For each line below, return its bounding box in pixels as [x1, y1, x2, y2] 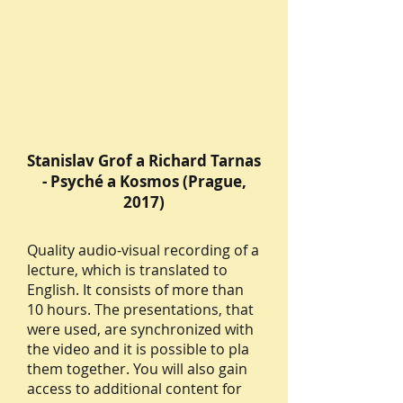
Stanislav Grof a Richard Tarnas [27, 150, 261, 171]
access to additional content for [27, 379, 242, 399]
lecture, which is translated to [27, 260, 228, 280]
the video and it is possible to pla [27, 339, 249, 359]
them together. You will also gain [27, 359, 247, 379]
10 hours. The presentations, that [27, 300, 254, 319]
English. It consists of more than [27, 280, 244, 300]
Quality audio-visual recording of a [27, 240, 259, 260]
